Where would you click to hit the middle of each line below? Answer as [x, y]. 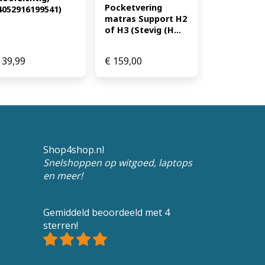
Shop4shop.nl [74, 150]
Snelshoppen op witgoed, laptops [118, 163]
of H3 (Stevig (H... [143, 30]
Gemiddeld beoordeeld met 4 [106, 213]
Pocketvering [134, 8]
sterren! [61, 226]
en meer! [63, 176]
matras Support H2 [146, 19]
